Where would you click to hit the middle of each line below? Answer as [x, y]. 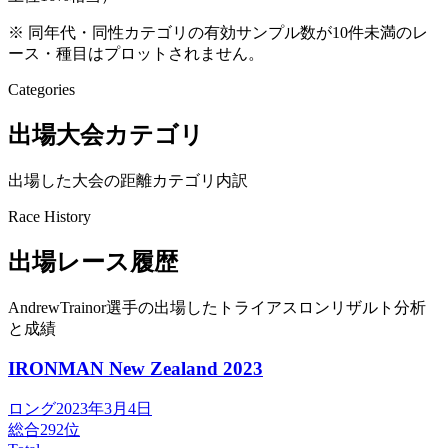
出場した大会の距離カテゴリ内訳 [128, 180]
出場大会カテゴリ [106, 134]
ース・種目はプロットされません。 [136, 53]
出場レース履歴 [93, 261]
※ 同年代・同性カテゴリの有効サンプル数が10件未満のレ [218, 32]
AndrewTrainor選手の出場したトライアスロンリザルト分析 [217, 307]
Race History [49, 216]
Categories [41, 89]
